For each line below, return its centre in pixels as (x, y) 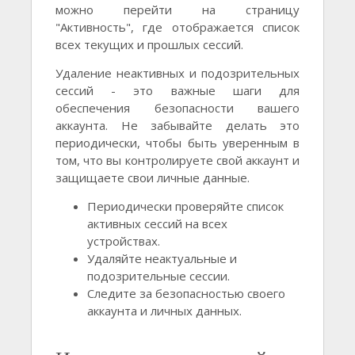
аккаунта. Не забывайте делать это (177, 126)
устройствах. (124, 241)
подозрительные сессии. (158, 276)
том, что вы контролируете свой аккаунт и (177, 160)
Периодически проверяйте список (185, 206)
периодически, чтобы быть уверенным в (177, 143)
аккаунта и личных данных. (164, 311)
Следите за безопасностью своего (186, 294)
